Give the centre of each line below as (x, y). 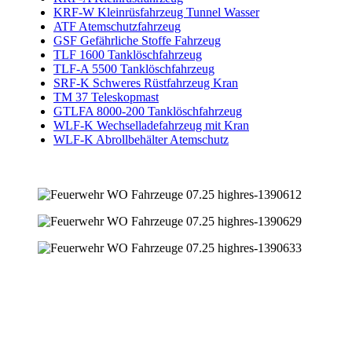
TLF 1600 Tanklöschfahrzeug (128, 55)
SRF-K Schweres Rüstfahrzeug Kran (146, 83)
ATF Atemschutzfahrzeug (117, 27)
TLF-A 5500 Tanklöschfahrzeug (134, 69)
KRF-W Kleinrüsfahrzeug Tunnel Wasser (156, 13)
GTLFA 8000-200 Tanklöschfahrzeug (148, 112)
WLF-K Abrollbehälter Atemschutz (141, 140)
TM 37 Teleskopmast (106, 97)
